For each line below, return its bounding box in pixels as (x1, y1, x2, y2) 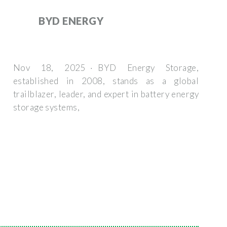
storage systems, (13, 101, 80, 112)
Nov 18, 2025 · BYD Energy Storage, (13, 62, 199, 73)
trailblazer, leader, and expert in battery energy (13, 88, 199, 99)
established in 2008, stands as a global (13, 75, 199, 86)
